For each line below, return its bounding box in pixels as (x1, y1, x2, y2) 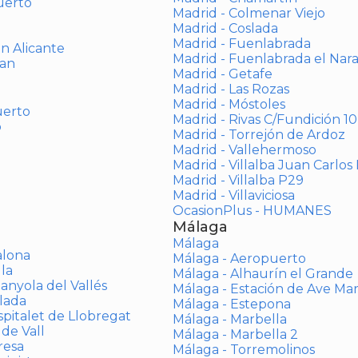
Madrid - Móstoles (172, 97, 285, 112)
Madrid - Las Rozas (172, 82, 289, 97)
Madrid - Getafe (172, 66, 272, 82)
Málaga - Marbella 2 (172, 327, 298, 342)
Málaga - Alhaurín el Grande (172, 266, 353, 281)
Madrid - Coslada (172, 21, 278, 36)
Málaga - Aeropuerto (172, 251, 306, 266)
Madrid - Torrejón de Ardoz (172, 127, 345, 142)
